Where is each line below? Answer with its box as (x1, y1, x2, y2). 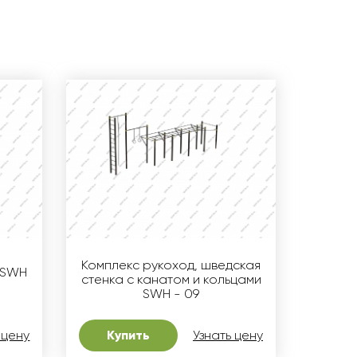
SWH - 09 (143, 286, 200, 302)
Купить (107, 328, 151, 343)
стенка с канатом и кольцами (80, 272, 261, 288)
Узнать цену (192, 328, 263, 343)
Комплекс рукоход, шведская (81, 257, 261, 273)
